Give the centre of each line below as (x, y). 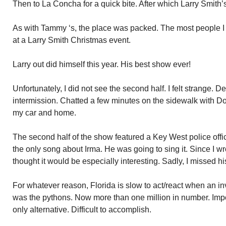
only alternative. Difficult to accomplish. (82, 210)
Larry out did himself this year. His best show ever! (102, 64)
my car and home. (44, 113)
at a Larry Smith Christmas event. (72, 40)
